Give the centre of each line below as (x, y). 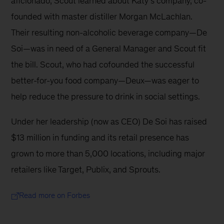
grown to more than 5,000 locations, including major (109, 153)
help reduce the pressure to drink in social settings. (106, 96)
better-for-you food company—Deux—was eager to (106, 80)
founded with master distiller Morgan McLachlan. (103, 16)
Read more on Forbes (55, 195)
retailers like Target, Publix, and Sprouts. (86, 169)
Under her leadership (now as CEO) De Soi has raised (110, 121)
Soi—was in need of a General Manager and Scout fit (110, 48)
